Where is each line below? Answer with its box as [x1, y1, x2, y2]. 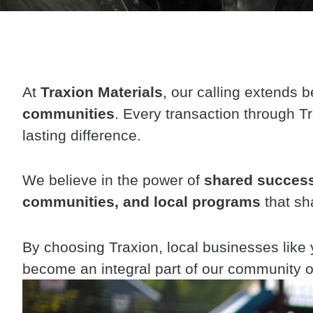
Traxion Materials [41, 84, 163, 100]
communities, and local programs [22, 194, 261, 210]
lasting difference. [22, 127, 141, 143]
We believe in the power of [22, 172, 204, 189]
